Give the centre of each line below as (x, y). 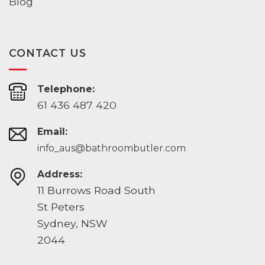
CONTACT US (48, 53)
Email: (52, 132)
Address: (59, 174)
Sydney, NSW (72, 224)
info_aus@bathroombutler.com (111, 148)
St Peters (61, 207)
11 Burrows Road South (96, 190)
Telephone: (66, 89)
